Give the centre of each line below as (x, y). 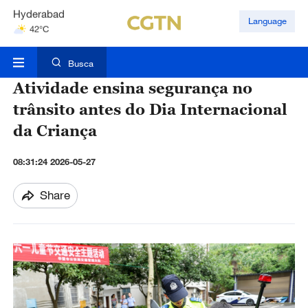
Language (267, 21)
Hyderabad (38, 13)
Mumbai (31, 44)
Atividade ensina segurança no (132, 88)
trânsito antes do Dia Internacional (150, 109)
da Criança (55, 131)
